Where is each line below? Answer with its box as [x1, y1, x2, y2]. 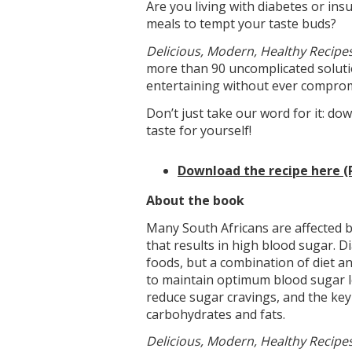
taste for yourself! [146, 122, 251, 140]
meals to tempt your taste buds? [146, 15, 336, 33]
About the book [146, 191, 244, 209]
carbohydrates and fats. [146, 305, 285, 323]
